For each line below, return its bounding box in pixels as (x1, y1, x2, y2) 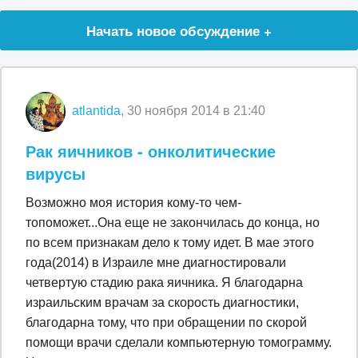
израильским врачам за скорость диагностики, (26, 296, 299, 309)
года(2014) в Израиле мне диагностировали (26, 256, 286, 269)
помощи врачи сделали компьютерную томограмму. (26, 336, 332, 349)
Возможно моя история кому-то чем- (26, 196, 241, 209)
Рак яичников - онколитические (26, 139, 276, 162)
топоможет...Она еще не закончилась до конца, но (26, 216, 320, 229)
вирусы (26, 161, 86, 185)
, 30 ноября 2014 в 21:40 (121, 104, 265, 118)
